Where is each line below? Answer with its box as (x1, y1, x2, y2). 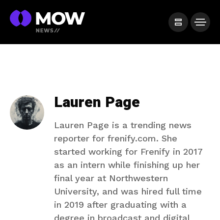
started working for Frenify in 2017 (54, 146, 202, 157)
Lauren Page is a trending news (54, 120, 192, 130)
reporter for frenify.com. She (54, 133, 177, 143)
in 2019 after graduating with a (54, 199, 187, 210)
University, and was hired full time (54, 186, 202, 196)
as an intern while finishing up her (54, 160, 200, 170)
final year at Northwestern (54, 173, 168, 183)
